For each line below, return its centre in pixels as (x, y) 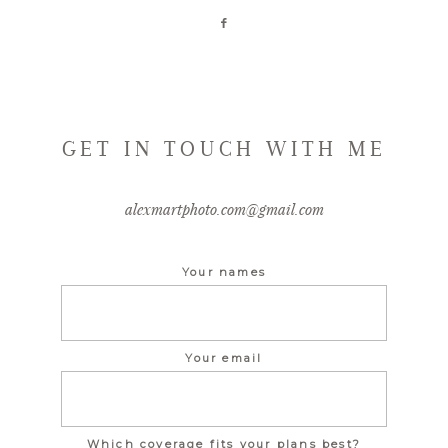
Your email (224, 357)
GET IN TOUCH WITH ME (224, 148)
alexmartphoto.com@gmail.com (224, 208)
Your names (223, 271)
